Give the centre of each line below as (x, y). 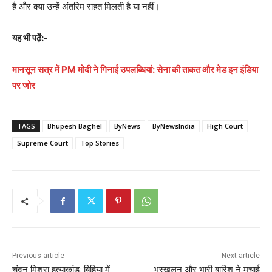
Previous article (38, 256)
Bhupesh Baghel (75, 126)
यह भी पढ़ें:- (30, 38)
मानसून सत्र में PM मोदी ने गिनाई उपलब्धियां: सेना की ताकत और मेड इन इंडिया (135, 70)
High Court (225, 126)
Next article (240, 256)
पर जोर (24, 86)
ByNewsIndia (174, 126)
